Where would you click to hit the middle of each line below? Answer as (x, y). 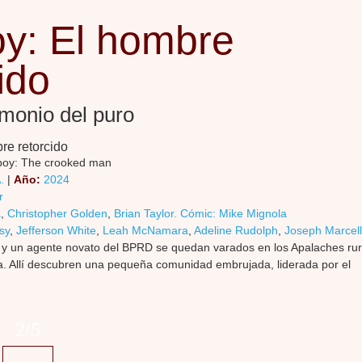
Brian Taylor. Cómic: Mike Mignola (200, 213)
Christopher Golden (57, 213)
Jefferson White (56, 230)
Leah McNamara (145, 230)
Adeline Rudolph (236, 230)
